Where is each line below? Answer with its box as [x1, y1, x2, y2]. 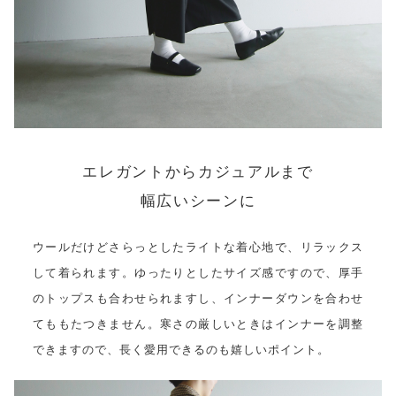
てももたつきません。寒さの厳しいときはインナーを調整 [32, 316, 364, 331]
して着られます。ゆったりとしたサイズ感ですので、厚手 [32, 265, 364, 279]
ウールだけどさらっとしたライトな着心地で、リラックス [32, 240, 364, 254]
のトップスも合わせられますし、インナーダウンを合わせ [32, 291, 364, 305]
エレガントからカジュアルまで [82, 164, 314, 181]
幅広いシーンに [140, 193, 256, 210]
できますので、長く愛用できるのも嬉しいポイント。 [32, 342, 330, 356]
